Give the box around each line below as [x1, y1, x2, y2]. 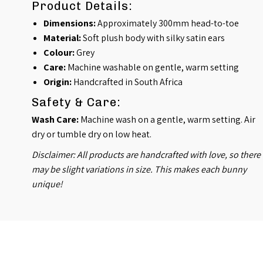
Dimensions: [43, 17, 96, 30]
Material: [43, 32, 82, 45]
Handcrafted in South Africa [72, 76, 183, 89]
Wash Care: [32, 113, 79, 126]
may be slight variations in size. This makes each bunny [32, 163, 247, 176]
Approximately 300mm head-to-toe [96, 17, 240, 30]
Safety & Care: [32, 95, 122, 110]
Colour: [43, 46, 75, 59]
